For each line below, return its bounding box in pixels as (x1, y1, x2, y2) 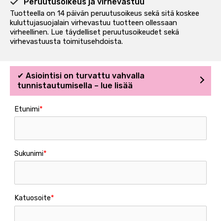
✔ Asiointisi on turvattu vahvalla (17, 71, 145, 80)
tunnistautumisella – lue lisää (17, 80, 133, 90)
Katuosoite (14, 193, 51, 202)
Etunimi (14, 104, 40, 113)
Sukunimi (14, 148, 44, 158)
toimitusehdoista (63, 37, 121, 46)
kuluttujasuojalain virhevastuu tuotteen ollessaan (10, 18, 177, 27)
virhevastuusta (10, 37, 63, 46)
